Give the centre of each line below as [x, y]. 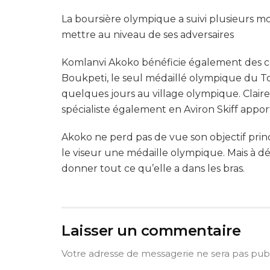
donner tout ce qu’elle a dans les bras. [153, 168]
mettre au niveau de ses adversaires [148, 35]
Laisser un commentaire [151, 231]
